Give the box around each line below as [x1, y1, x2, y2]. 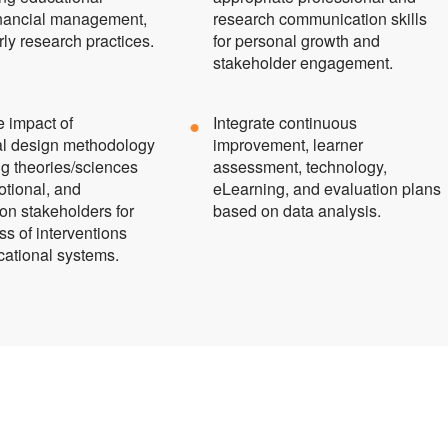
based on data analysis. [213, 199, 382, 223]
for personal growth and [213, 29, 381, 53]
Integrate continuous [213, 111, 358, 135]
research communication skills [213, 7, 428, 31]
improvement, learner [213, 133, 364, 157]
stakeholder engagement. [213, 51, 394, 75]
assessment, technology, [213, 155, 388, 179]
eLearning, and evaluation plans [213, 177, 442, 201]
